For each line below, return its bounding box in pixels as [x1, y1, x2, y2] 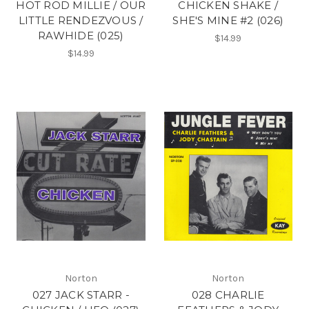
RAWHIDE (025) [38, 28, 124, 42]
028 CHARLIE [191, 288, 265, 301]
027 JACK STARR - [32, 288, 130, 301]
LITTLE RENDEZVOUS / [18, 13, 143, 27]
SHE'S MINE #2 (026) [172, 13, 284, 27]
